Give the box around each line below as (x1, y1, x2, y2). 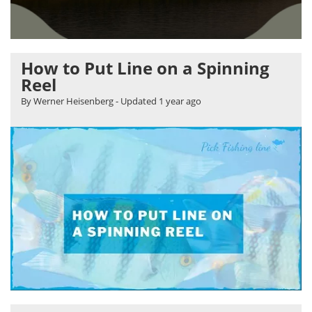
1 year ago (159, 94, 201, 107)
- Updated (114, 94, 159, 107)
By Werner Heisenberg (21, 94, 114, 107)
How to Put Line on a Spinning (21, 56, 270, 79)
